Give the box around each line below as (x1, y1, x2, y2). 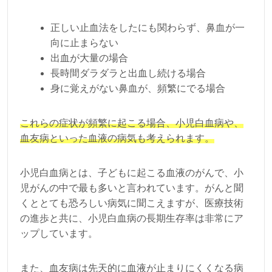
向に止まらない (50, 38, 118, 49)
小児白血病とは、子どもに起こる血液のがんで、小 (20, 168, 243, 178)
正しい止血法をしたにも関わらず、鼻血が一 (50, 22, 245, 33)
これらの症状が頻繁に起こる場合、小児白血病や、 (20, 118, 243, 129)
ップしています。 (20, 228, 98, 239)
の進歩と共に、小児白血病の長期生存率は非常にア (20, 213, 243, 224)
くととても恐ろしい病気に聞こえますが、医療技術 (20, 198, 243, 209)
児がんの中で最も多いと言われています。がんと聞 (20, 183, 243, 194)
